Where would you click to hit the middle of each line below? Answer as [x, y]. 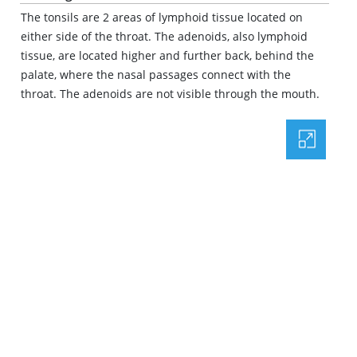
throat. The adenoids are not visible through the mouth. [170, 94]
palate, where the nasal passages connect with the [156, 75]
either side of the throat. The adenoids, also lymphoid [164, 36]
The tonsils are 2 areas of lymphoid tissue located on [162, 17]
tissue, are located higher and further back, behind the [167, 55]
